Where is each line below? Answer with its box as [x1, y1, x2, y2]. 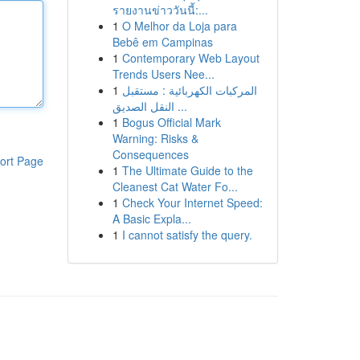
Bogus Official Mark [121, 114, 221, 130]
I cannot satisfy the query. [121, 227, 252, 243]
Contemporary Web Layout [121, 50, 260, 66]
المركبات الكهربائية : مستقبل [121, 82, 257, 98]
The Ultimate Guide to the [121, 162, 253, 178]
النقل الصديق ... [174, 98, 187, 114]
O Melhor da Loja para [121, 18, 237, 34]
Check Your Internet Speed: [121, 194, 263, 211]
